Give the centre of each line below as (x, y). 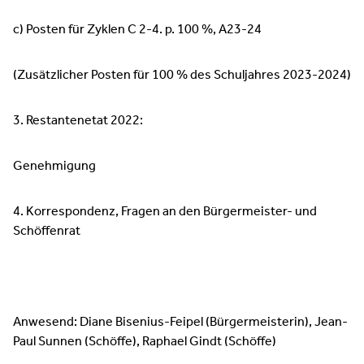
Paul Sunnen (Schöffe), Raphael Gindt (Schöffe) (145, 342)
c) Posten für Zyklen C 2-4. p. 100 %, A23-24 (137, 30)
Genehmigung (54, 166)
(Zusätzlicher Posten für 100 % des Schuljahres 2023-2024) (182, 75)
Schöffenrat (47, 231)
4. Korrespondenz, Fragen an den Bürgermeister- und (165, 212)
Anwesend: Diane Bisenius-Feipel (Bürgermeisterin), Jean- (180, 322)
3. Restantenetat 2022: (78, 121)
